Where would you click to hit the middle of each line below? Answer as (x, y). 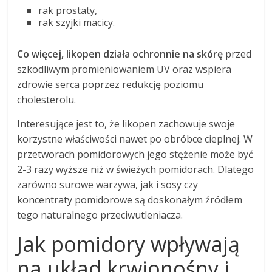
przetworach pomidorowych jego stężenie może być (135, 155)
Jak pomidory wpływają (129, 244)
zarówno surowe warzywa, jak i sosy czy (108, 185)
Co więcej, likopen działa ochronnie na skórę (120, 54)
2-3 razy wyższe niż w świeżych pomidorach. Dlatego (136, 170)
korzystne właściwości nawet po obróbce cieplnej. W (135, 139)
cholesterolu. (47, 100)
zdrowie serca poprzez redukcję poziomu (110, 85)
